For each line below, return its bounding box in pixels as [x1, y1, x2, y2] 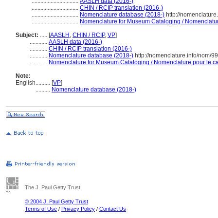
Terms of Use [25, 206, 57, 212]
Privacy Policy [61, 206, 95, 212]
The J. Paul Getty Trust [25, 184, 80, 190]
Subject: [16, 32, 38, 38]
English [16, 79, 36, 86]
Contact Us [99, 206, 126, 212]
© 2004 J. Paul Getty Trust [25, 199, 88, 204]
